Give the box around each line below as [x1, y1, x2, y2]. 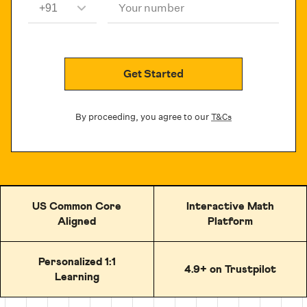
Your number [119, 1, 184, 14]
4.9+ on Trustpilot [184, 264, 276, 275]
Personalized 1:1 [38, 256, 116, 267]
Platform [207, 216, 253, 227]
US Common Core [32, 201, 122, 212]
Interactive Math [186, 201, 274, 212]
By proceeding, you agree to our [75, 111, 209, 123]
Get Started [123, 67, 184, 80]
